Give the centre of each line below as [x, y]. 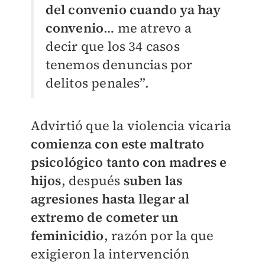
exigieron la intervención [110, 254]
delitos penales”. [97, 83]
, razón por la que [159, 236]
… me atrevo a [148, 28]
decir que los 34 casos [112, 46]
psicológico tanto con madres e [129, 162]
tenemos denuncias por [119, 65]
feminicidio [67, 236]
